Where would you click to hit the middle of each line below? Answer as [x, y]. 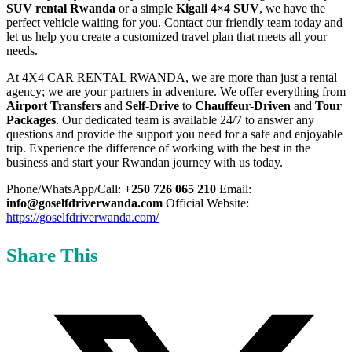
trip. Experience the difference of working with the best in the [158, 148]
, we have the [292, 9]
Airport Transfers [54, 106]
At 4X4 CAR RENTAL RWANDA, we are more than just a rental [172, 78]
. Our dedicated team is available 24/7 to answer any [185, 120]
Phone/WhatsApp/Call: [65, 189]
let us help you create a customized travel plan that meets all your [167, 37]
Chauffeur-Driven [243, 106]
